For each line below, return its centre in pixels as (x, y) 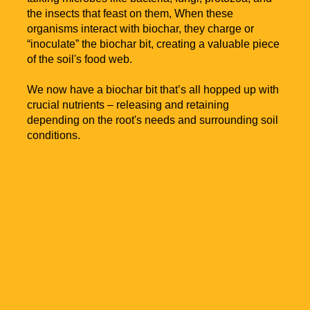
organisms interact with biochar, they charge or (141, 29)
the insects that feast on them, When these (130, 14)
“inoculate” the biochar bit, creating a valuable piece (154, 44)
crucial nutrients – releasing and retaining (128, 105)
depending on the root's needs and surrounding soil (153, 120)
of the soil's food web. (80, 60)
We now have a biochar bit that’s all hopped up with (153, 90)
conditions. (54, 136)
